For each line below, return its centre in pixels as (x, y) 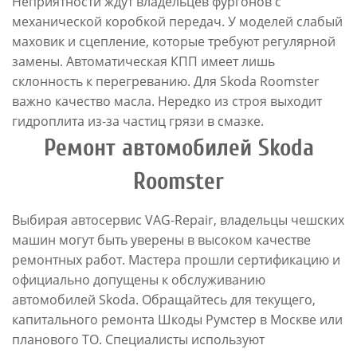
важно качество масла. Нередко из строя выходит (167, 101)
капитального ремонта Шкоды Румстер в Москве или (177, 320)
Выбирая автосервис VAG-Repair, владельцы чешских (178, 220)
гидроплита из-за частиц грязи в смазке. (138, 121)
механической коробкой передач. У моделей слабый (177, 22)
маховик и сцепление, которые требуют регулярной (174, 41)
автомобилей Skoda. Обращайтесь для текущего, (164, 300)
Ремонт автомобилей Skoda (178, 148)
